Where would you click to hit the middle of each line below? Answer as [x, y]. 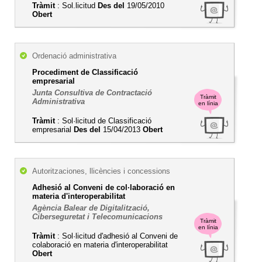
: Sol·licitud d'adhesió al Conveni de [116, 236]
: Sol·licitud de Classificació [103, 121]
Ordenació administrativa [74, 56]
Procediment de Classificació [85, 72]
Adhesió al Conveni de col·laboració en [104, 187]
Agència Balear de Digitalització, [91, 208]
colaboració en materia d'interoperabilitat [100, 245]
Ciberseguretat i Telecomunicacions [97, 217]
